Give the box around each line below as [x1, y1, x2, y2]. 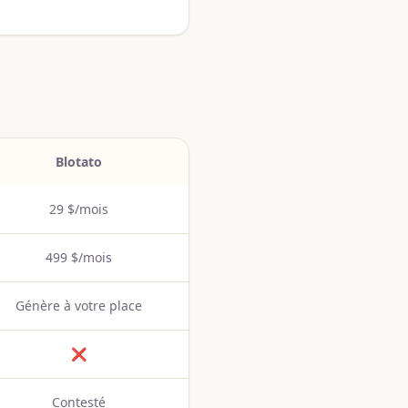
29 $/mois [49, 200, 108, 218]
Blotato [56, 153, 102, 170]
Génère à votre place [15, 297, 142, 314]
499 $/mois [46, 249, 112, 266]
